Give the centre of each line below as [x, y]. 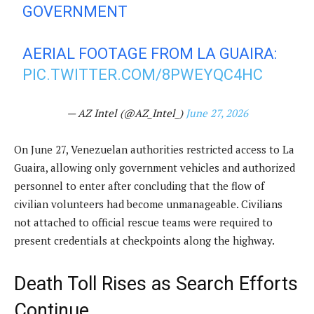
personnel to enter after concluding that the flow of [139, 185]
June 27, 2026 [217, 112]
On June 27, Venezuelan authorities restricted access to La [154, 149]
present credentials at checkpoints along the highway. [144, 240]
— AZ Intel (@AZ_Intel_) [126, 112]
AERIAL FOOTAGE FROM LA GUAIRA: [150, 53]
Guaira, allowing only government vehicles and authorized [155, 167]
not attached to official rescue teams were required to [143, 222]
